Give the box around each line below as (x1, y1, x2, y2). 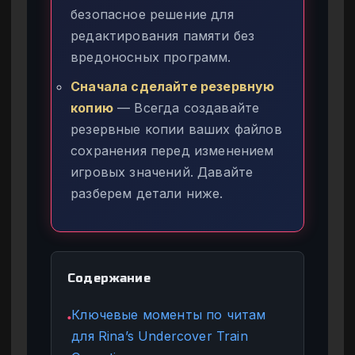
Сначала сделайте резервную (71, 78, 275, 94)
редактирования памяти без (71, 27, 255, 44)
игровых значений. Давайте (71, 163, 254, 180)
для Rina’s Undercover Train (71, 327, 248, 344)
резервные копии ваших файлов (71, 120, 282, 137)
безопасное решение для (71, 6, 234, 22)
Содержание (67, 270, 151, 285)
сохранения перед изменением (71, 142, 274, 158)
